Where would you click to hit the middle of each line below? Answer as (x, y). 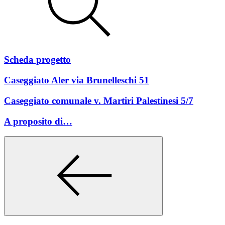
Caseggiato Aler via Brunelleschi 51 (77, 80)
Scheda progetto (37, 60)
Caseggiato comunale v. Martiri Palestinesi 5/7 (99, 100)
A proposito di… (38, 121)
